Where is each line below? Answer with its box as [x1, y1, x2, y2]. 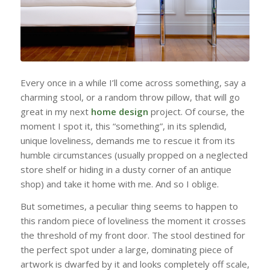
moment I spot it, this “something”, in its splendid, [20, 119, 227, 132]
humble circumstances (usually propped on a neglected [20, 148, 248, 161]
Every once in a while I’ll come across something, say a [20, 76, 246, 89]
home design [88, 105, 148, 118]
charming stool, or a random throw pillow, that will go [20, 90, 240, 103]
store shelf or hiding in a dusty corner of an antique [20, 163, 231, 175]
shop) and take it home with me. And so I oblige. [20, 177, 219, 190]
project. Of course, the [148, 105, 245, 118]
